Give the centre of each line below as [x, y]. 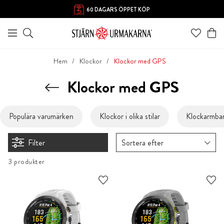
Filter [36, 142]
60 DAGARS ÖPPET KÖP [118, 9]
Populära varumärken [41, 116]
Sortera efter [143, 142]
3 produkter [26, 162]
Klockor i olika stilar [130, 116]
